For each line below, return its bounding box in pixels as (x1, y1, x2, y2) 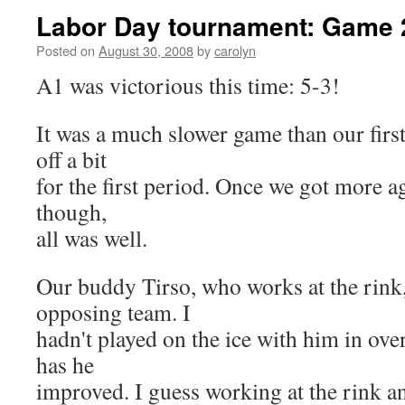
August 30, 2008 (99, 41, 193, 60)
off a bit (36, 144, 107, 174)
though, (36, 196, 107, 227)
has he (36, 349, 94, 380)
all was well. (36, 222, 155, 253)
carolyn (214, 41, 256, 60)
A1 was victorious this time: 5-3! (36, 70, 348, 100)
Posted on (36, 41, 95, 60)
